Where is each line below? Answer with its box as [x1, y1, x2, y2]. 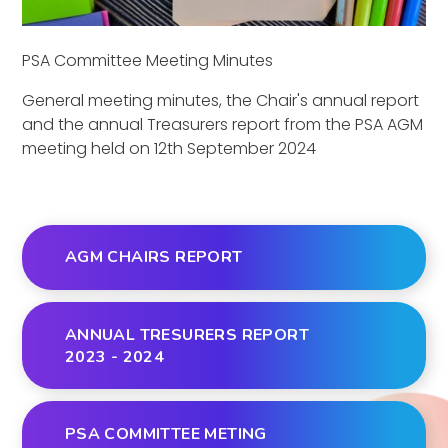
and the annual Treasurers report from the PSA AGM [22, 112, 424, 136]
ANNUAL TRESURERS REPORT [64, 323, 309, 346]
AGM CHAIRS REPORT [64, 246, 243, 269]
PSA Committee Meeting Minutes [22, 48, 274, 72]
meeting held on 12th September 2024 [22, 136, 317, 160]
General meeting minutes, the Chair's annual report [22, 88, 420, 112]
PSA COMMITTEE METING [64, 422, 267, 445]
